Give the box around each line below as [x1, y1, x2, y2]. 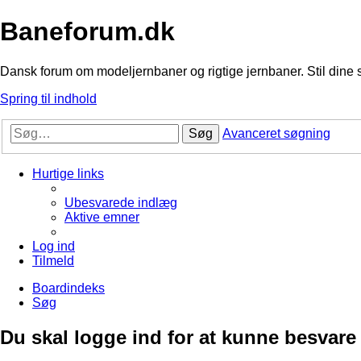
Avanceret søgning [222, 127, 330, 141]
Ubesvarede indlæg [64, 196, 177, 210]
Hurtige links [32, 167, 104, 181]
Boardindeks [32, 281, 105, 296]
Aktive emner [64, 210, 139, 225]
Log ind [32, 239, 75, 254]
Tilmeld [32, 254, 74, 268]
